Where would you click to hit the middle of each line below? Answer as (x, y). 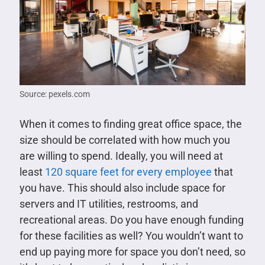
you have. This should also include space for (122, 188)
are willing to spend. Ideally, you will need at (121, 156)
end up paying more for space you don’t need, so (132, 252)
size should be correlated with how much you (125, 140)
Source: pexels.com (54, 94)
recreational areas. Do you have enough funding (131, 220)
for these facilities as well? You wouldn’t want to (131, 236)
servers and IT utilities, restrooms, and (109, 204)
